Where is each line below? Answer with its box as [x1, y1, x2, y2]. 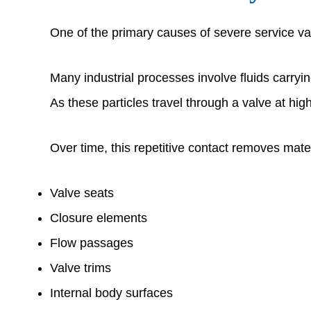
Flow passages [50, 235, 133, 250]
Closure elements [50, 210, 147, 225]
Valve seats [50, 185, 114, 200]
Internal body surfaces [50, 285, 173, 300]
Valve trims [50, 260, 111, 275]
